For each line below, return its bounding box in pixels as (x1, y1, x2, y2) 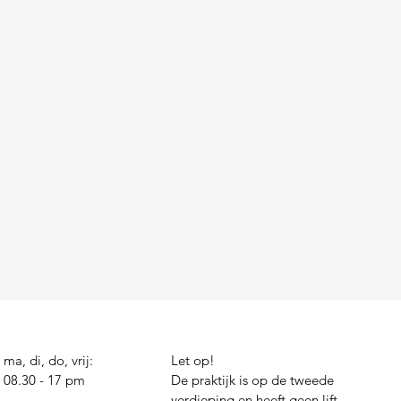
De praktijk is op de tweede (171, 371, 334, 388)
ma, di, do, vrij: (4, 352, 93, 369)
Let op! (171, 352, 215, 369)
